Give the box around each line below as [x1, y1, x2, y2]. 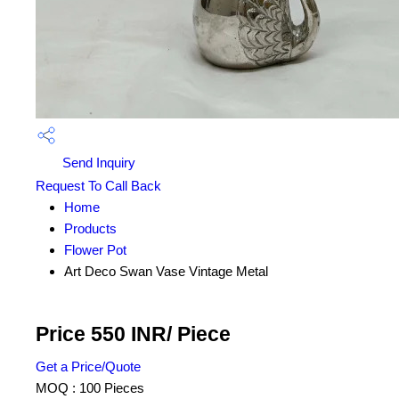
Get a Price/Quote [36, 359, 141, 375]
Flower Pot [64, 242, 126, 258]
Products [64, 221, 117, 237]
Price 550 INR [36, 323, 167, 346]
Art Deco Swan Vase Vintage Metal [64, 264, 268, 280]
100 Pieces [79, 380, 144, 396]
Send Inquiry [59, 155, 135, 170]
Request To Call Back [36, 178, 161, 194]
